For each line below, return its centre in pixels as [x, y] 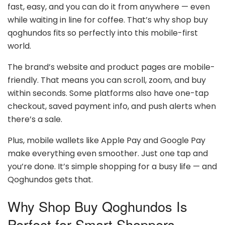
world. [19, 46]
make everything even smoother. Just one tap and [108, 153]
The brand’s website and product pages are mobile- [111, 67]
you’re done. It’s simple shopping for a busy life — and [112, 166]
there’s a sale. [35, 119]
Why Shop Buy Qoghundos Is [97, 206]
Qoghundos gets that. [50, 179]
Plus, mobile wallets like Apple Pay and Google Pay [106, 140]
